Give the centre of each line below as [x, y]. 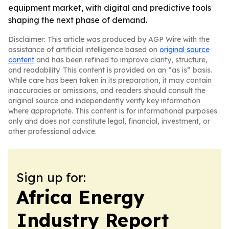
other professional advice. [52, 131]
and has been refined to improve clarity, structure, [121, 60]
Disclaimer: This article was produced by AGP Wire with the [109, 39]
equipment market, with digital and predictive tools [110, 8]
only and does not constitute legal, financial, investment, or [109, 121]
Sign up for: [51, 177]
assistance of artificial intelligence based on [84, 50]
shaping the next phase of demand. [78, 20]
